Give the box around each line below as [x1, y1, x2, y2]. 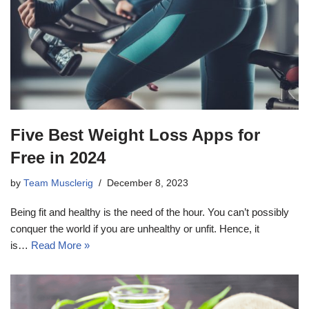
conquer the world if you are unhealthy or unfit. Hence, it [10, 222, 259, 235]
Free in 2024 [10, 148, 106, 167]
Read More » [31, 239, 90, 251]
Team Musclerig [23, 177, 93, 188]
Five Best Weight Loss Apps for [10, 125, 260, 144]
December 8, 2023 [107, 177, 188, 188]
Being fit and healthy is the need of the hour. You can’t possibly [10, 206, 289, 218]
